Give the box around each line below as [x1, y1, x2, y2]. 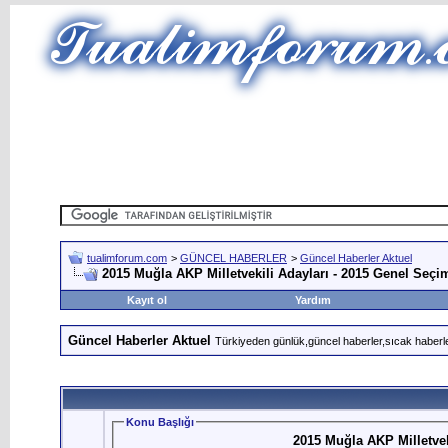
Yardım [294, 294, 331, 306]
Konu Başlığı [126, 416, 194, 428]
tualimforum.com [87, 252, 167, 264]
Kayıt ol [127, 294, 167, 306]
